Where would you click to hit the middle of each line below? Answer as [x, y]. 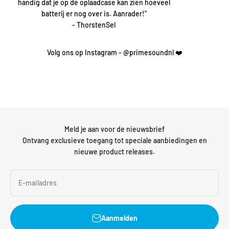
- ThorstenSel [94, 25]
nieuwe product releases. [114, 152]
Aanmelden [119, 218]
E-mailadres [38, 183]
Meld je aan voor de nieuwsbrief [114, 129]
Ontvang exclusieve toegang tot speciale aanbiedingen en [114, 141]
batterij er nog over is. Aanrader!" [94, 14]
